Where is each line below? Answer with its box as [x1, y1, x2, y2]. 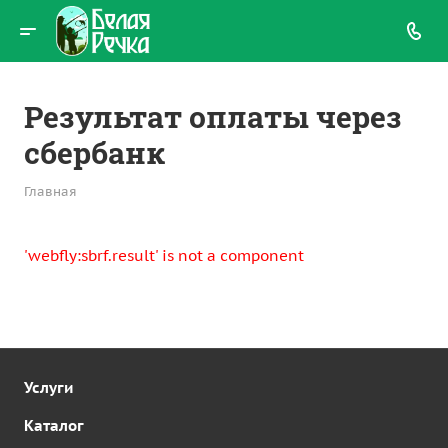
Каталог [24, 416, 84, 435]
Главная [24, 183, 77, 200]
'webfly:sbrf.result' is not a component [24, 246, 304, 265]
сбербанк [24, 133, 165, 172]
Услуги [24, 378, 73, 397]
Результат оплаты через [24, 97, 402, 136]
